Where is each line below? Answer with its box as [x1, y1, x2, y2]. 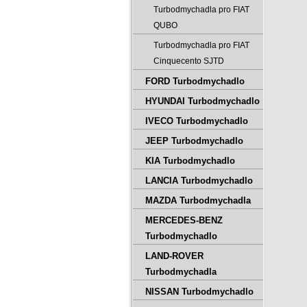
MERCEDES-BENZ [145, 215, 223, 225]
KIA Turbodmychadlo [145, 156, 235, 166]
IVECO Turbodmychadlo [145, 116, 248, 126]
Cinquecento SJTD [153, 56, 224, 66]
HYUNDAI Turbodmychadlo [145, 96, 260, 106]
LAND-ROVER [145, 251, 204, 261]
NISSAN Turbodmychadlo [145, 286, 254, 297]
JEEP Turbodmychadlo [145, 136, 243, 146]
